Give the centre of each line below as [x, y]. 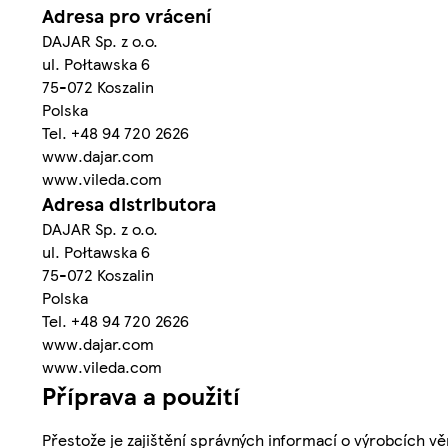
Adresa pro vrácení [126, 16]
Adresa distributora [129, 204]
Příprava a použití [141, 395]
